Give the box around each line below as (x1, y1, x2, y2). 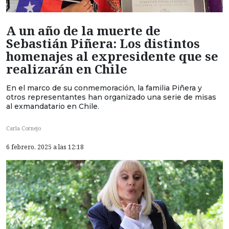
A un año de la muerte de (6, 22, 161, 39)
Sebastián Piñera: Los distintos (6, 35, 200, 52)
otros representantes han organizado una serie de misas (6, 92, 216, 102)
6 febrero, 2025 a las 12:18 (6, 143, 84, 152)
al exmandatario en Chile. (6, 101, 99, 111)
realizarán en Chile (6, 60, 127, 77)
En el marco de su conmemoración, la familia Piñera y (6, 83, 202, 93)
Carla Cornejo (6, 125, 41, 132)
